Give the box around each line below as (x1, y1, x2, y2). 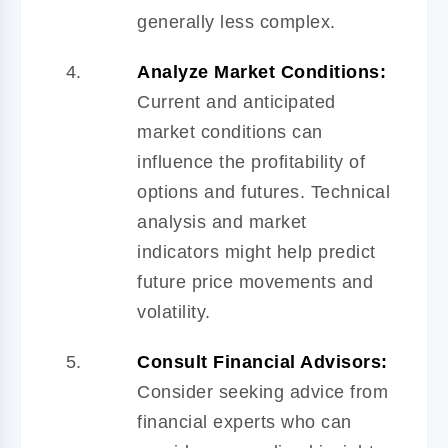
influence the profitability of (137, 151, 365, 172)
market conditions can (137, 121, 323, 142)
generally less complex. (137, 11, 336, 32)
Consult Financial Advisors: (137, 351, 388, 372)
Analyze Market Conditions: (137, 61, 386, 82)
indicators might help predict (137, 241, 376, 262)
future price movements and (137, 271, 373, 292)
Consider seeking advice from (137, 381, 388, 402)
